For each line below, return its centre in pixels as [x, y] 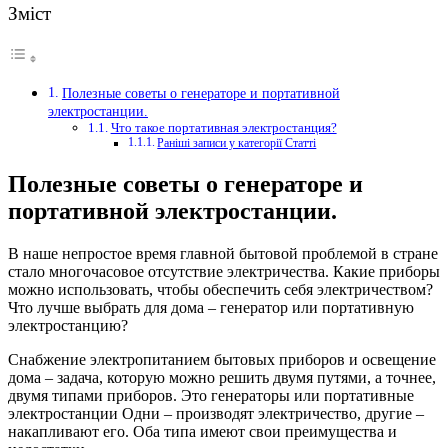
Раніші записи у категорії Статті [237, 144]
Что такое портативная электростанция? [223, 128]
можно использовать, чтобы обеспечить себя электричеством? [220, 289]
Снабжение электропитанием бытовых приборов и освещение [222, 359]
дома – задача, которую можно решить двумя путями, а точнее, [222, 377]
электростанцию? [68, 325]
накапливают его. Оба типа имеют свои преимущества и [202, 431]
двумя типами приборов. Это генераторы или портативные [211, 395]
